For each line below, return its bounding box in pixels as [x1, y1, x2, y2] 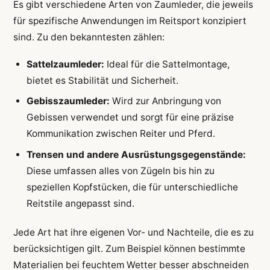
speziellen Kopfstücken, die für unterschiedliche [26, 181, 238, 193]
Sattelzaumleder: [26, 58, 104, 70]
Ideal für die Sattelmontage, [104, 58, 230, 70]
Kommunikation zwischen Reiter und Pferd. [26, 128, 215, 140]
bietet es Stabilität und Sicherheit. [26, 74, 178, 86]
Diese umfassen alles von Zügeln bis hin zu [26, 165, 215, 177]
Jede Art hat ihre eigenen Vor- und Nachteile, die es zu [13, 227, 254, 239]
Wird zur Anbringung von [109, 95, 221, 107]
